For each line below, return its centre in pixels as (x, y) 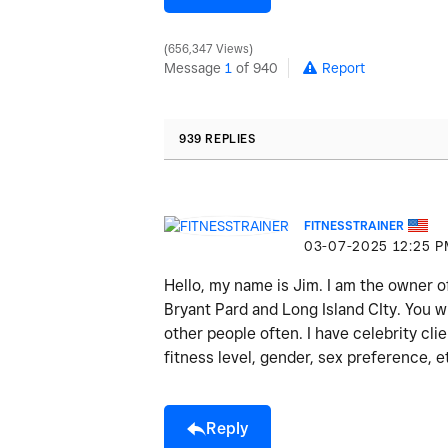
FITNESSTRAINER (354, 225)
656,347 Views (208, 48)
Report (343, 67)
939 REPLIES (217, 138)
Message (194, 67)
